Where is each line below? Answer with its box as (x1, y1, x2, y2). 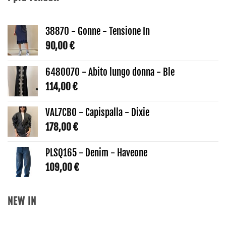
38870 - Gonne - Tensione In (45, 25, 150, 37)
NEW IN (8, 195, 36, 207)
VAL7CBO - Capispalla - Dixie (45, 106, 149, 119)
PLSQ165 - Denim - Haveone (45, 146, 147, 159)
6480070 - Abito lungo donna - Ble (45, 66, 175, 78)
